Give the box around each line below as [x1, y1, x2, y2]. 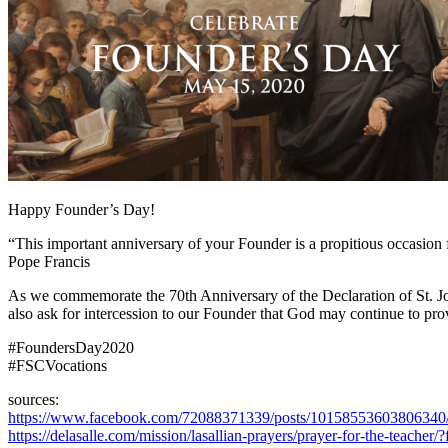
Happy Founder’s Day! [8, 200, 155, 218]
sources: [8, 390, 59, 408]
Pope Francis [8, 252, 90, 270]
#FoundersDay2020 [8, 338, 134, 356]
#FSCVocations [8, 356, 107, 374]
